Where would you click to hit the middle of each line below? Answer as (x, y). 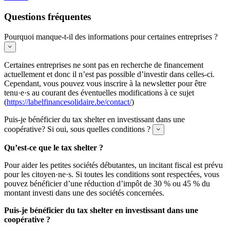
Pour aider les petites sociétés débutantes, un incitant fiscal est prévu (113, 165)
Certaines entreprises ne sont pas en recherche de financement (104, 65)
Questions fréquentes (47, 16)
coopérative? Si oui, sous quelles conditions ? (77, 129)
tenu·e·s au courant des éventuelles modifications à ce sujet (99, 92)
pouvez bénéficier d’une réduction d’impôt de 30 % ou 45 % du (107, 183)
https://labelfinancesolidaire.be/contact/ (69, 102)
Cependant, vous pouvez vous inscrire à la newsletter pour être (105, 83)
